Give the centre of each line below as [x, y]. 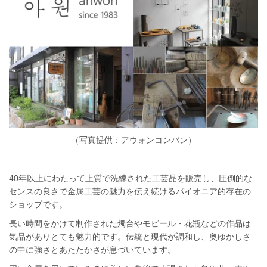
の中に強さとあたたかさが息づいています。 [92, 249]
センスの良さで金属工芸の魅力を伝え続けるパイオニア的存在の [130, 191]
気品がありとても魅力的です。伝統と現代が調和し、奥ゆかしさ [130, 236]
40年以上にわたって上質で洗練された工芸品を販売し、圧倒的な [131, 178]
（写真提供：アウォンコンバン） [133, 140]
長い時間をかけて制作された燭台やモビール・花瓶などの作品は [130, 223]
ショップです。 [38, 204]
